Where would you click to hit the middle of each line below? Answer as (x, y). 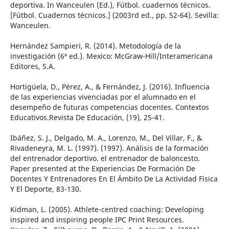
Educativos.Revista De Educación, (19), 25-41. (87, 118)
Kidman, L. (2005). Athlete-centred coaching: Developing (107, 210)
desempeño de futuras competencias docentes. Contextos (109, 107)
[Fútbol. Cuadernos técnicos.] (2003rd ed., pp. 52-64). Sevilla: (114, 15)
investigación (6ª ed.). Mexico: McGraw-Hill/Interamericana (111, 56)
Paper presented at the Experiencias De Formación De (102, 169)
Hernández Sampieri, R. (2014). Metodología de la (95, 46)
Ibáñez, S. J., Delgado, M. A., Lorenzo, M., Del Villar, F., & (106, 138)
